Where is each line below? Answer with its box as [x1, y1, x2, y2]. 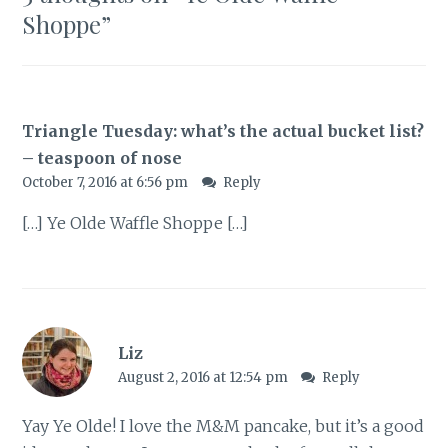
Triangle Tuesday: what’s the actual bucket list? [22, 120, 425, 141]
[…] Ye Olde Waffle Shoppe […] [22, 212, 249, 233]
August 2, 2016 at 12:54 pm [117, 368, 291, 386]
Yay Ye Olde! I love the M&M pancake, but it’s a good [22, 416, 425, 437]
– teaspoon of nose [22, 147, 183, 168]
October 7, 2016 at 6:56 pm [22, 173, 192, 191]
